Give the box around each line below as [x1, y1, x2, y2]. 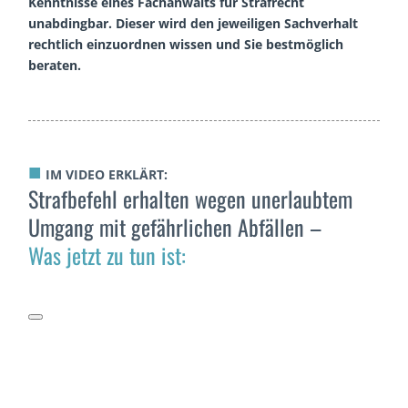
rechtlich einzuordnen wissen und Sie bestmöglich [28, 35, 344, 53]
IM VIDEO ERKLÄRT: [42, 165, 168, 183]
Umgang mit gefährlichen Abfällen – [28, 209, 322, 243]
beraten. [28, 56, 82, 74]
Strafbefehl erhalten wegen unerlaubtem [28, 181, 353, 215]
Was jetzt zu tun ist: [28, 238, 187, 271]
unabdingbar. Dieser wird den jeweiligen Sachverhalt [28, 14, 359, 32]
